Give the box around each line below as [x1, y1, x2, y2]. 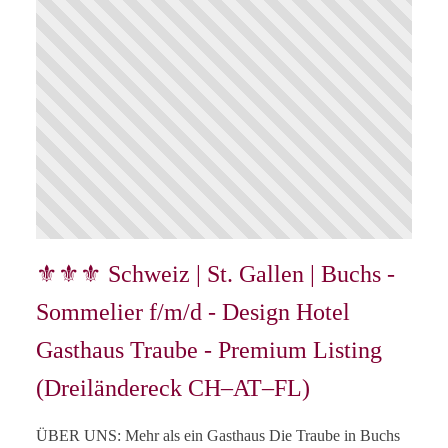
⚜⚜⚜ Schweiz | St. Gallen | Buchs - [36, 261, 395, 288]
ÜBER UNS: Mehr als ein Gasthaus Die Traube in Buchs [36, 427, 400, 445]
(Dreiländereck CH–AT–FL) [36, 375, 310, 402]
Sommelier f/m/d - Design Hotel [36, 299, 350, 326]
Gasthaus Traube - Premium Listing [36, 337, 382, 364]
